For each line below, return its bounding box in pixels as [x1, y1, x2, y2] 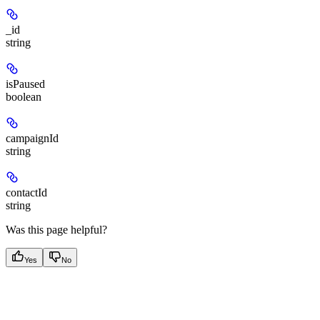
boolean [6, 91, 41, 104]
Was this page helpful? [6, 224, 107, 236]
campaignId [6, 132, 59, 145]
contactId [6, 186, 47, 199]
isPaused [6, 78, 45, 91]
